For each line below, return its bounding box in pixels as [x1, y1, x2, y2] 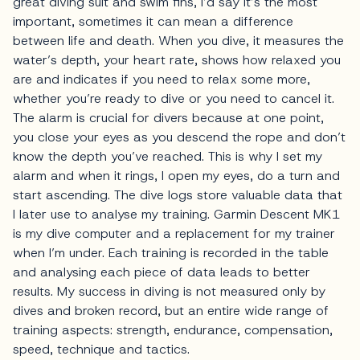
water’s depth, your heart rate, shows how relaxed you [13, 51, 341, 69]
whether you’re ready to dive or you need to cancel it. [13, 90, 334, 108]
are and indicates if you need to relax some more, [13, 71, 310, 88]
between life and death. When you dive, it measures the [13, 32, 344, 50]
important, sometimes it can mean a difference [13, 13, 293, 31]
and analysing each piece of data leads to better [13, 264, 310, 281]
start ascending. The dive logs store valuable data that [13, 186, 342, 204]
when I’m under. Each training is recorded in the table [13, 244, 329, 262]
